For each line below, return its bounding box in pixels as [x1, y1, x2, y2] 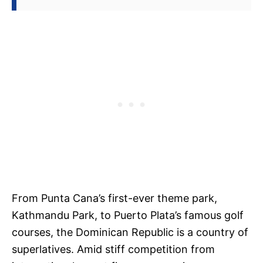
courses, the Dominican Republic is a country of [12, 226, 248, 239]
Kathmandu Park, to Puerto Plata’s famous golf [12, 209, 244, 222]
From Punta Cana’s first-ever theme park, [12, 192, 217, 205]
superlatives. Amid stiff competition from [12, 243, 215, 256]
